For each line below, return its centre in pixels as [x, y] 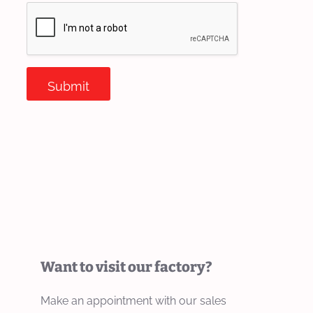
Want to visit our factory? [126, 267]
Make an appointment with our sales [133, 301]
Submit [68, 87]
